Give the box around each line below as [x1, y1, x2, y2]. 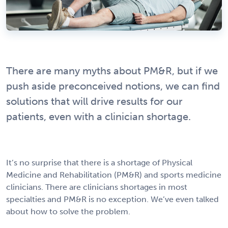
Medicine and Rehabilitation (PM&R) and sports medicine [6, 170, 221, 180]
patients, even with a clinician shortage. [6, 110, 191, 123]
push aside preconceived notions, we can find [6, 80, 220, 93]
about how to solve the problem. [6, 207, 130, 217]
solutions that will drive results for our [6, 95, 183, 108]
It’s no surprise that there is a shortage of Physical [6, 158, 192, 168]
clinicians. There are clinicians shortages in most [6, 182, 187, 192]
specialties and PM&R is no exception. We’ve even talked [6, 194, 219, 205]
